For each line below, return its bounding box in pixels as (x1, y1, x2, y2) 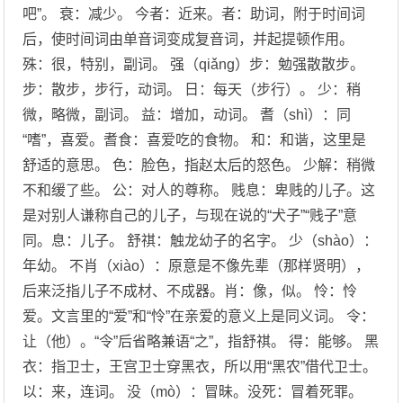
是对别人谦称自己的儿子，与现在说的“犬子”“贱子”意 (22, 208, 358, 223)
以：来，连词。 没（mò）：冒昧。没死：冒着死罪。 (22, 384, 363, 399)
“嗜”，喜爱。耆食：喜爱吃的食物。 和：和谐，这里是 (22, 132, 367, 148)
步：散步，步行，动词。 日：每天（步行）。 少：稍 (22, 82, 362, 97)
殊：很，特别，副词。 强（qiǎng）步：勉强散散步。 (22, 57, 365, 72)
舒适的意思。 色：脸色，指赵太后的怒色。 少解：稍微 (22, 157, 376, 173)
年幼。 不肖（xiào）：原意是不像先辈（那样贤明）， (22, 258, 371, 273)
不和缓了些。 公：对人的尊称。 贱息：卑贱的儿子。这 (22, 183, 376, 198)
